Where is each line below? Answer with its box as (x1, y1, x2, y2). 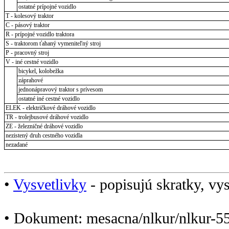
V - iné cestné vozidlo (5, 58, 58, 65)
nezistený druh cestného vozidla (5, 131, 82, 139)
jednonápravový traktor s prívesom (18, 85, 103, 93)
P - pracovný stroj (5, 49, 49, 56)
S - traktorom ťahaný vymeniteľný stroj (5, 39, 101, 47)
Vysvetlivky (13, 176, 86, 193)
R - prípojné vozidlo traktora (5, 30, 74, 38)
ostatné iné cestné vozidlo (18, 95, 80, 102)
